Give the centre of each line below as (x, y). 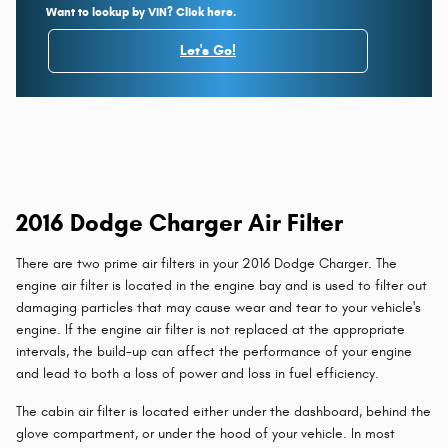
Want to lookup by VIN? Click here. (141, 11)
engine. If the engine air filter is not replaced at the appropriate (210, 329)
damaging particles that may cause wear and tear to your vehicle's (218, 307)
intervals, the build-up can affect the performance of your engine (214, 351)
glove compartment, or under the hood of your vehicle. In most (205, 433)
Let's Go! (208, 50)
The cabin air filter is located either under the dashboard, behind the (223, 411)
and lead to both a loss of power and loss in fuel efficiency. (197, 373)
